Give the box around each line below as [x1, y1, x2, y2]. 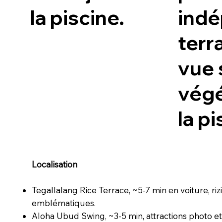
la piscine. [30, 5, 125, 30]
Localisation [32, 159, 78, 169]
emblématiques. [32, 198, 96, 208]
